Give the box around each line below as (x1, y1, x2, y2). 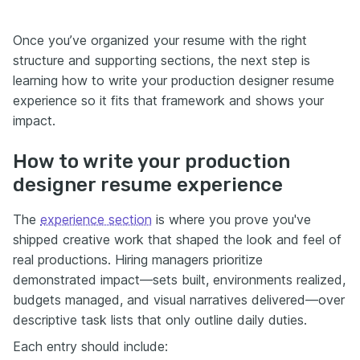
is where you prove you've (152, 211, 311, 227)
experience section (40, 211, 152, 227)
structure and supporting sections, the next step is (13, 51, 310, 68)
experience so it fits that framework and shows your (13, 92, 324, 108)
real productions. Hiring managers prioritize (13, 251, 263, 268)
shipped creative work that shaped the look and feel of (13, 231, 342, 247)
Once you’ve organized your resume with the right (13, 31, 307, 48)
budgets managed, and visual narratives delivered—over (13, 291, 345, 308)
